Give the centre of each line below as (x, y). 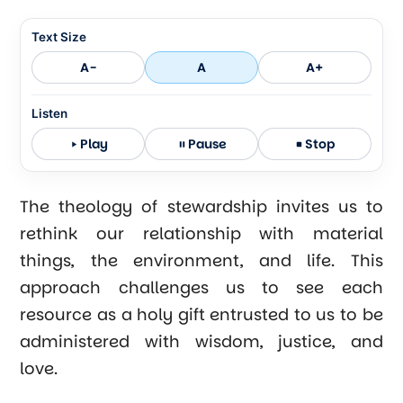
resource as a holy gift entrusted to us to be (201, 314)
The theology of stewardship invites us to (201, 206)
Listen (50, 113)
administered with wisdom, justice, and (201, 341)
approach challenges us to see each (201, 287)
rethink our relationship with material (201, 233)
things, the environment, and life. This (201, 260)
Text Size (59, 37)
